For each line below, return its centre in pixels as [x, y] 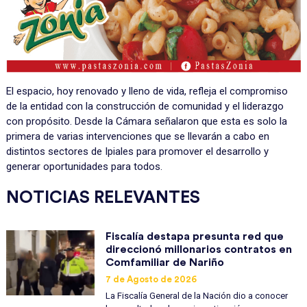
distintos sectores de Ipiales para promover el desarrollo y [137, 151]
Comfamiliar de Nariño [164, 262]
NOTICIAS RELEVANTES [103, 197]
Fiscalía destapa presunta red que [194, 236]
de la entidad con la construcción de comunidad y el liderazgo [145, 106]
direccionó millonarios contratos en [198, 249]
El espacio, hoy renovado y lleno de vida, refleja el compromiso [147, 91]
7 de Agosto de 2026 [151, 279]
